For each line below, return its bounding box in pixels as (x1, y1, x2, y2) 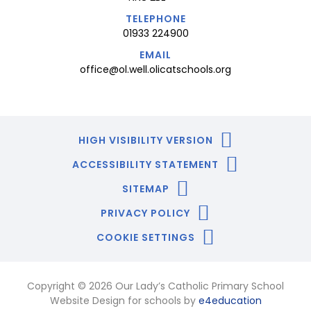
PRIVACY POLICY (101, 205, 190, 220)
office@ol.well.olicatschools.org (80, 62, 231, 76)
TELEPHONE (125, 11, 186, 26)
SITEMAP (121, 181, 169, 196)
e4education (198, 293, 262, 308)
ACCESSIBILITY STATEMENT (72, 157, 219, 171)
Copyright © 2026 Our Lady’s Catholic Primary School (27, 278, 284, 293)
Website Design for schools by (49, 293, 199, 308)
